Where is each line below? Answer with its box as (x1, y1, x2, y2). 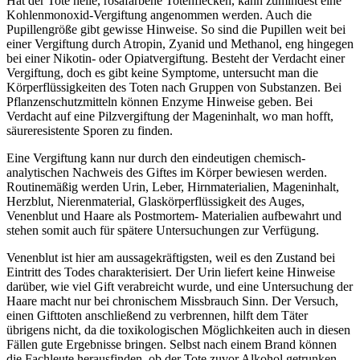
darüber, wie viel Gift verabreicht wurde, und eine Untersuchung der (6, 280, 353, 294)
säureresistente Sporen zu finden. (6, 124, 173, 138)
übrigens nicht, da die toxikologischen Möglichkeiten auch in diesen (6, 323, 350, 337)
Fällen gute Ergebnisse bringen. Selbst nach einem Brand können (6, 337, 337, 352)
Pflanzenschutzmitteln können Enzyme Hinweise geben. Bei (6, 95, 313, 109)
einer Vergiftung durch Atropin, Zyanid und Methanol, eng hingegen (6, 37, 354, 51)
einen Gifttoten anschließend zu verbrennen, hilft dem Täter (6, 309, 308, 323)
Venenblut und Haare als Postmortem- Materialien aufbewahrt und (6, 209, 342, 223)
